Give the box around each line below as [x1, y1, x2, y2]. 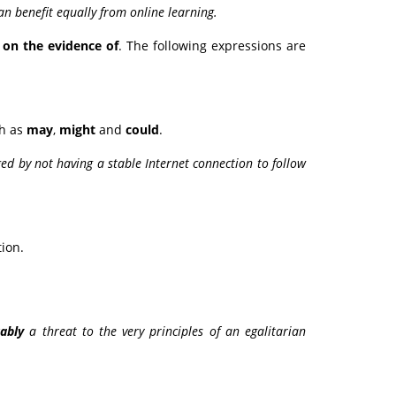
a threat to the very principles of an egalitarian [24, 323, 307, 340]
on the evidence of [3, 37, 119, 55]
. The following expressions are [118, 37, 307, 55]
